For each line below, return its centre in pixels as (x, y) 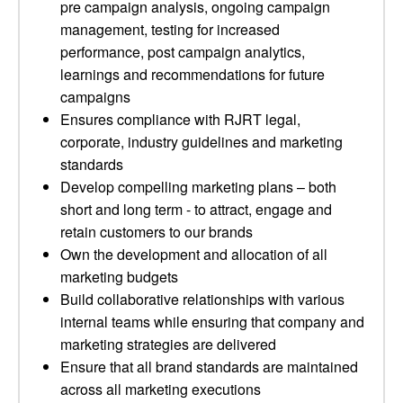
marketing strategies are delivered (168, 344)
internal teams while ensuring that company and (212, 322)
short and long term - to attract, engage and (196, 209)
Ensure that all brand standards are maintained (209, 367)
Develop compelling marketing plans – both (198, 187)
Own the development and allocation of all (194, 254)
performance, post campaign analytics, (183, 52)
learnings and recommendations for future (193, 74)
